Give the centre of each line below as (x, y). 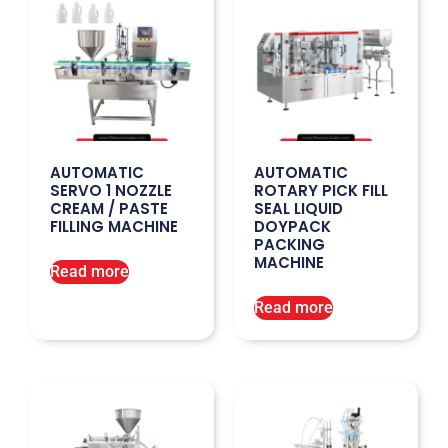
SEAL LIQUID (298, 209)
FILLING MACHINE (114, 227)
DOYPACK (292, 227)
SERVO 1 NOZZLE (111, 191)
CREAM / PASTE (109, 209)
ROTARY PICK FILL (321, 191)
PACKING (289, 245)
